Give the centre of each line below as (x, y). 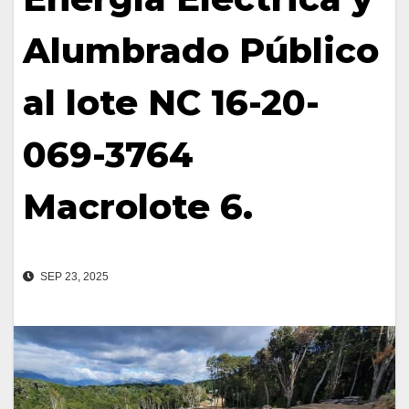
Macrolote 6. (138, 207)
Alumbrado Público (201, 51)
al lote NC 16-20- (171, 103)
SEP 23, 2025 (73, 277)
